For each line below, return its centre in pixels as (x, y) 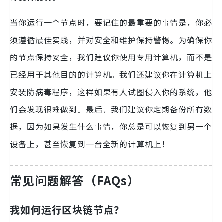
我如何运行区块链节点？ (67, 210)
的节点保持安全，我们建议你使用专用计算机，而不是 (111, 57)
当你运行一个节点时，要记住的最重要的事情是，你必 (111, 23)
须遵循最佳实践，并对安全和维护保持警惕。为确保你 (111, 40)
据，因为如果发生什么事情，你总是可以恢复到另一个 (111, 127)
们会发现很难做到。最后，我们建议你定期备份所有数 (111, 109)
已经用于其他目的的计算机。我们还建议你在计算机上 (111, 75)
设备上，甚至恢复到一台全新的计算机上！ (90, 144)
